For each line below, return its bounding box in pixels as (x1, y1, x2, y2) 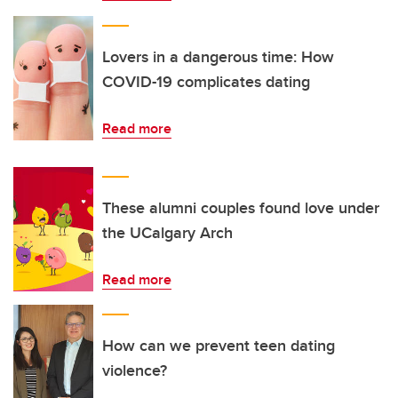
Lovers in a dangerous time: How (102, 45, 334, 68)
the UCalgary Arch (102, 221, 233, 244)
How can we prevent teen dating (102, 334, 335, 357)
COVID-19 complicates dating (102, 70, 310, 93)
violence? (102, 359, 167, 382)
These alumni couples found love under (102, 196, 379, 219)
